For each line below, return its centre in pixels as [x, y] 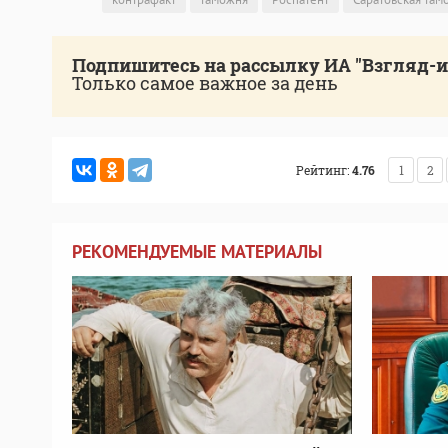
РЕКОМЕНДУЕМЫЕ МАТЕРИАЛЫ [197, 252]
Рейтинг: [322, 170]
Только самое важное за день [205, 83]
